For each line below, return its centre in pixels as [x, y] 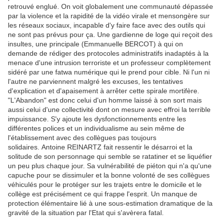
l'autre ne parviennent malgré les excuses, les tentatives [95, 82]
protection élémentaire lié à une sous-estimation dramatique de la [110, 203]
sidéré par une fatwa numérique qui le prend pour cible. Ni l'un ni [109, 72]
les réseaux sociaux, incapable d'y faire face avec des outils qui [107, 25]
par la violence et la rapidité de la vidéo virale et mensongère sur [109, 16]
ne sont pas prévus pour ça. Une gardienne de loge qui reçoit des [110, 35]
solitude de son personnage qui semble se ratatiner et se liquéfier [110, 157]
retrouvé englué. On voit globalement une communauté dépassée [110, 7]
